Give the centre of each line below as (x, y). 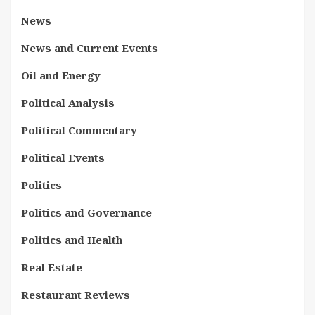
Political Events (63, 158)
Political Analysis (68, 103)
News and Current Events (90, 48)
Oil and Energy (61, 76)
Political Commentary (79, 130)
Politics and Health (72, 240)
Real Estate (52, 268)
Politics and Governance (86, 213)
